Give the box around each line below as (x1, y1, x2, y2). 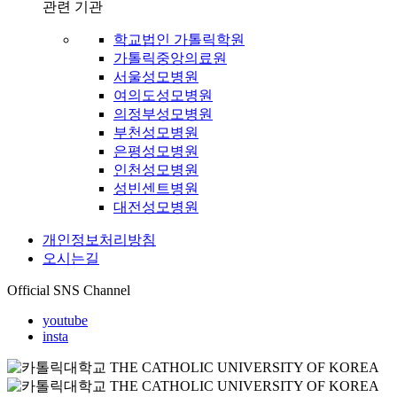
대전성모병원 (113, 199, 198, 215)
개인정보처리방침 (43, 232, 156, 248)
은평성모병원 (113, 144, 198, 160)
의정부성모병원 (113, 106, 213, 122)
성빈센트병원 (113, 181, 198, 197)
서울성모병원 (113, 69, 198, 85)
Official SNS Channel (7, 283, 130, 299)
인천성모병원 (113, 162, 198, 178)
